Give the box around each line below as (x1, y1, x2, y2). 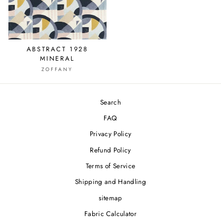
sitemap (99, 192, 122, 203)
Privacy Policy (89, 129, 132, 139)
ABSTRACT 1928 (26, 44, 88, 54)
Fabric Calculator (84, 209, 137, 219)
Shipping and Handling (74, 177, 147, 187)
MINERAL (39, 54, 75, 63)
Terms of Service (85, 161, 136, 171)
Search (100, 97, 121, 107)
